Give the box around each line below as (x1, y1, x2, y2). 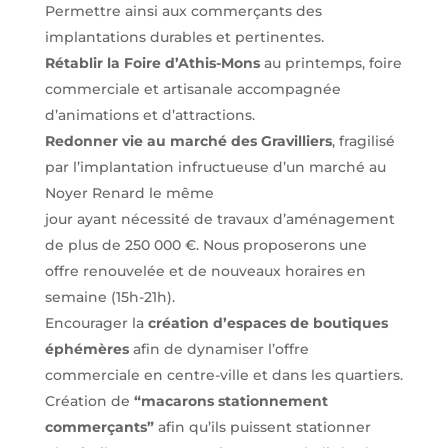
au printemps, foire (259, 54, 402, 72)
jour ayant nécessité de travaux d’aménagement (44, 210, 395, 228)
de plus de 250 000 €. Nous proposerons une (44, 236, 367, 254)
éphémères (44, 340, 129, 358)
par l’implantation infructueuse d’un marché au (44, 158, 386, 176)
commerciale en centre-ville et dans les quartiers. (44, 366, 403, 384)
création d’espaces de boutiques (147, 314, 388, 332)
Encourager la (44, 314, 148, 332)
